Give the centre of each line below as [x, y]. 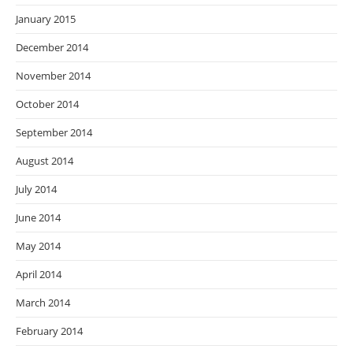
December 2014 [52, 48]
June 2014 [38, 218]
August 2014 [45, 161]
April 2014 [39, 275]
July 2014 [36, 190]
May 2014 [38, 246]
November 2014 [53, 76]
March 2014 [43, 303]
